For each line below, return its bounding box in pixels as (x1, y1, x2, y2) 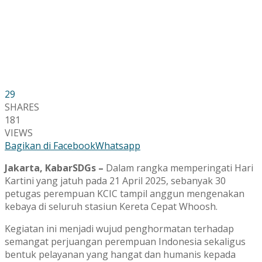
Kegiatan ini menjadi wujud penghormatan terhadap (5, 222, 234, 235)
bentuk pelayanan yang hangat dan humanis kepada (5, 247, 236, 261)
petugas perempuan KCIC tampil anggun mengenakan (5, 187, 244, 200)
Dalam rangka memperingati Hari (106, 161, 253, 174)
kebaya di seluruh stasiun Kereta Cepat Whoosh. (5, 199, 218, 213)
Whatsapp (95, 139, 140, 152)
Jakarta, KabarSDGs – (5, 161, 106, 174)
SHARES (5, 100, 39, 113)
